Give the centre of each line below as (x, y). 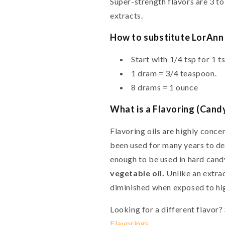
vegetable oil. (137, 173)
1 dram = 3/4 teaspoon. (174, 73)
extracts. (127, 15)
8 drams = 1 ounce (165, 87)
